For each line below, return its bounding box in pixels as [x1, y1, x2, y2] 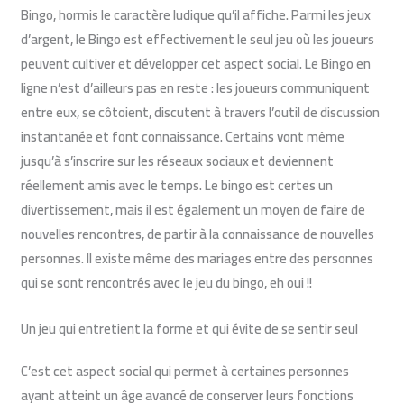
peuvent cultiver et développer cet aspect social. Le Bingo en [21, 50, 372, 77]
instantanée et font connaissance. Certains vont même [21, 123, 345, 150]
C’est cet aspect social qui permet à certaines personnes [21, 357, 350, 384]
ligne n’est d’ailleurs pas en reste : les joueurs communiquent [21, 74, 371, 101]
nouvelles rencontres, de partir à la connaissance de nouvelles [21, 220, 375, 247]
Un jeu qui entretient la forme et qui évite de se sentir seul [21, 315, 359, 342]
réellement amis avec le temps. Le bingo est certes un [21, 171, 334, 198]
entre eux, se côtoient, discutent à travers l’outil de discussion [21, 98, 381, 125]
